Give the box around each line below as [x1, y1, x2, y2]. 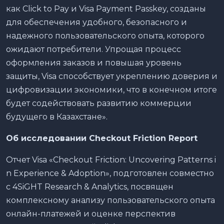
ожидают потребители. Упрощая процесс [6, 44, 181, 54]
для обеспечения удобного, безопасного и [6, 17, 187, 27]
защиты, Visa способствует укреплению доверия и [6, 71, 217, 81]
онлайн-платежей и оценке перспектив [6, 208, 175, 218]
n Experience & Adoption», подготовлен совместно [6, 168, 214, 178]
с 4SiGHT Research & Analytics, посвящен [6, 181, 173, 191]
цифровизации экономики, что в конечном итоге [6, 84, 217, 94]
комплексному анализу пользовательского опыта [6, 195, 215, 205]
